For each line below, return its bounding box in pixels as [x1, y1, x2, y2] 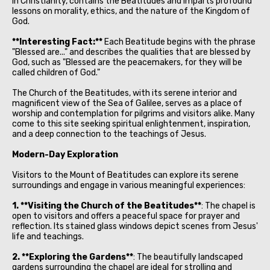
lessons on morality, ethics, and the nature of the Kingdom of [12, 5, 250, 16]
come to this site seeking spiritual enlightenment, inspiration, [12, 118, 250, 129]
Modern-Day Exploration [12, 149, 118, 160]
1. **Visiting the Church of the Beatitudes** [12, 200, 201, 211]
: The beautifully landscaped [133, 251, 243, 262]
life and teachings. [12, 231, 84, 242]
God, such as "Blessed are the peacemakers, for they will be [12, 57, 242, 67]
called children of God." [12, 67, 100, 78]
